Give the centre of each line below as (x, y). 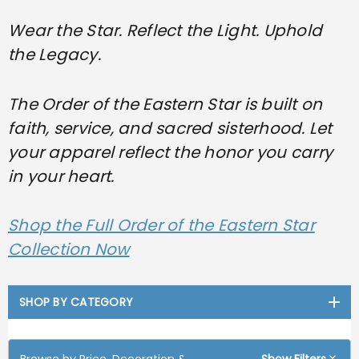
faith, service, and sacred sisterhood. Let (170, 128)
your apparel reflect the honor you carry (170, 152)
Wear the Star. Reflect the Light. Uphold (165, 30)
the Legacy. (54, 54)
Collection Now (69, 250)
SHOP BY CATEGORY (76, 302)
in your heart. (61, 176)
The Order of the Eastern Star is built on (165, 104)
